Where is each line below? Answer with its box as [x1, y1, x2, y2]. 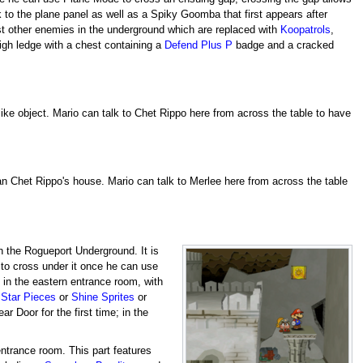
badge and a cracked [232, 39, 334, 51]
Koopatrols [280, 23, 331, 36]
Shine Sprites [70, 291, 135, 303]
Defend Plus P [164, 39, 233, 51]
